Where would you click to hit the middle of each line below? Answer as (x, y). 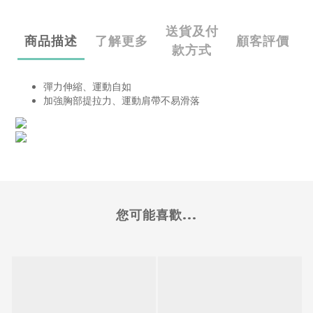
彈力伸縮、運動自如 (87, 87)
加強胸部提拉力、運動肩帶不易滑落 (122, 101)
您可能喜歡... (156, 216)
